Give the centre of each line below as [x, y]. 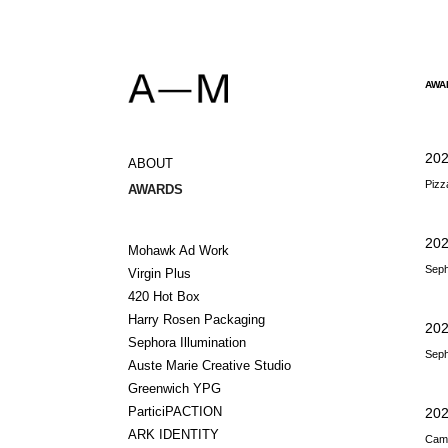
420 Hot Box [163, 297]
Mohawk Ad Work [178, 251]
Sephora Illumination [186, 343]
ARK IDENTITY [173, 435]
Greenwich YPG [174, 389]
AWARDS [155, 190]
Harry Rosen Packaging [196, 320]
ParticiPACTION [174, 412]
